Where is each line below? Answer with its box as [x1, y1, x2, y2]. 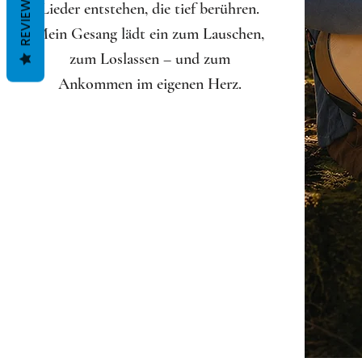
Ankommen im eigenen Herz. [57, 74, 242, 94]
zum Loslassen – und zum [69, 49, 230, 69]
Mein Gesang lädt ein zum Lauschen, [35, 24, 265, 44]
